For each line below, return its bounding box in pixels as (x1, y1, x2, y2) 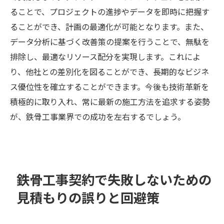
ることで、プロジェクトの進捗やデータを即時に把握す (10, 5, 209, 17)
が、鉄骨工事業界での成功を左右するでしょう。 (10, 110, 185, 122)
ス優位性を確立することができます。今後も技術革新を (10, 80, 209, 92)
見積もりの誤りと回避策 (16, 187, 160, 207)
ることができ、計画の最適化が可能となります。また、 (10, 20, 208, 32)
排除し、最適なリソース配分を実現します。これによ (10, 50, 200, 62)
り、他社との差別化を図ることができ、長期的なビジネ (10, 65, 209, 77)
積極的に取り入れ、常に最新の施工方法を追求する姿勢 (10, 95, 210, 107)
